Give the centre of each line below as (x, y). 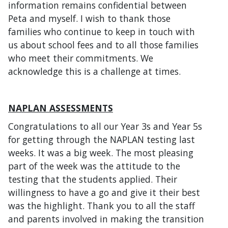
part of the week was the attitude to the (94, 166)
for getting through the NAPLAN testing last (102, 139)
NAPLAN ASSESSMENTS (61, 108)
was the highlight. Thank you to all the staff (102, 205)
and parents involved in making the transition (106, 219)
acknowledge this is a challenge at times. (94, 71)
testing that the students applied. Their (93, 179)
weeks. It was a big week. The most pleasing (101, 152)
